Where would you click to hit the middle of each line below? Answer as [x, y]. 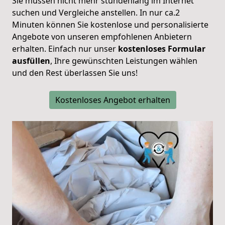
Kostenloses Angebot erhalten [113, 100]
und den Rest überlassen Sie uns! [75, 73]
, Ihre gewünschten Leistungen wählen [124, 61]
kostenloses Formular [161, 49]
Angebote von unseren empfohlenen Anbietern [102, 37]
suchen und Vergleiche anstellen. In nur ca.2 [96, 13]
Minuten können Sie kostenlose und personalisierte [110, 25]
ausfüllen [31, 61]
